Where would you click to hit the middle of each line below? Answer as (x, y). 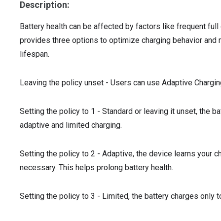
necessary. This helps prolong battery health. (96, 167)
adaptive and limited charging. (71, 125)
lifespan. (35, 54)
